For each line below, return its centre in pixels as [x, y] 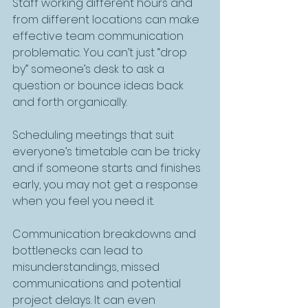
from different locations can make [107, 19]
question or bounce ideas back [99, 85]
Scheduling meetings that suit [95, 135]
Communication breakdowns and [106, 234]
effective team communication [99, 36]
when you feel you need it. [83, 201]
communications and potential [98, 283]
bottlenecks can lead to [79, 250]
